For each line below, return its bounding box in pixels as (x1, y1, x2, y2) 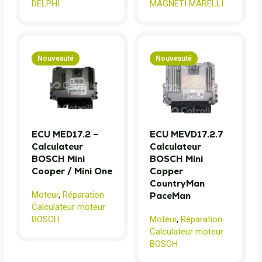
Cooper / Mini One (32, 165, 112, 177)
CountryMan (150, 177, 205, 189)
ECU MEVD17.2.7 (150, 128, 223, 140)
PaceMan (150, 189, 191, 201)
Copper (150, 165, 183, 177)
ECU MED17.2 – (32, 128, 98, 140)
